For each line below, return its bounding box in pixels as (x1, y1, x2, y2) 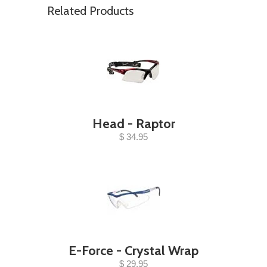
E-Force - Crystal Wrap (69, 243, 198, 259)
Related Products (47, 4, 133, 18)
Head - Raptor (92, 116, 175, 132)
